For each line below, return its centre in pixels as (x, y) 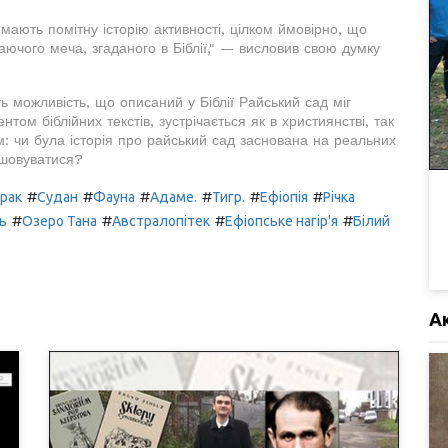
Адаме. (173, 197)
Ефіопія (284, 197)
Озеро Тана (59, 221)
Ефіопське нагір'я (281, 221)
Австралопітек (161, 221)
